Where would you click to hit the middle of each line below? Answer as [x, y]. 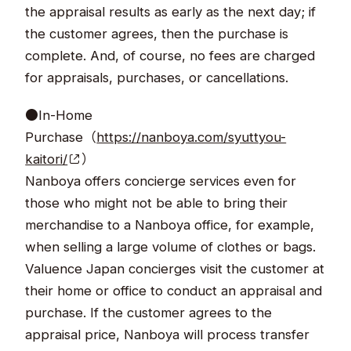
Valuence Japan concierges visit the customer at [175, 268]
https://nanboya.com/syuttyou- [192, 137]
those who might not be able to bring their [157, 203]
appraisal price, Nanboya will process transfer [168, 334]
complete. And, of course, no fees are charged [170, 55]
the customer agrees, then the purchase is [157, 33]
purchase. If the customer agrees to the [149, 312]
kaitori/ [47, 159]
